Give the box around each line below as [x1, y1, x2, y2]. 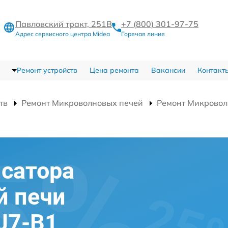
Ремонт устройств [16, 65, 77, 75]
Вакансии [151, 65, 185, 75]
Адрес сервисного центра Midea [15, 30, 110, 38]
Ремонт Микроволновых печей [21, 97, 143, 108]
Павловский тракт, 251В [15, 18, 112, 29]
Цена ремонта [89, 65, 139, 75]
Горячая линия [121, 30, 165, 38]
